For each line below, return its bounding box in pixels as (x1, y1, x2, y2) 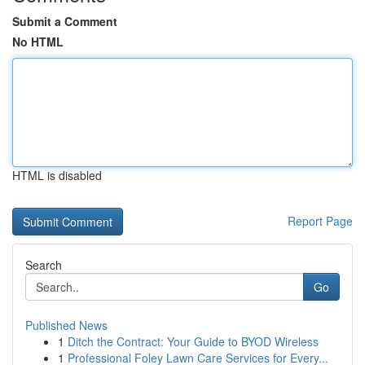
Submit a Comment (12, 13, 117, 29)
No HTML (12, 33, 64, 50)
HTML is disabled (12, 167, 102, 183)
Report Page (288, 213, 353, 229)
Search (25, 257, 62, 273)
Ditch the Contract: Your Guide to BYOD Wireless (68, 333, 319, 350)
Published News (25, 317, 108, 333)
